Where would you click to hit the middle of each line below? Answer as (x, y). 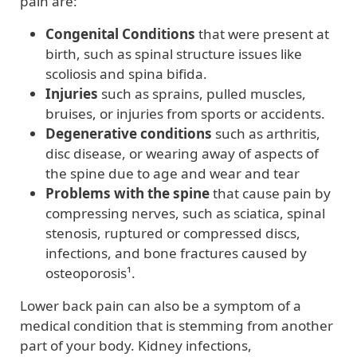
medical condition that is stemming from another (177, 325)
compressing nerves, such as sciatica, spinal (185, 213)
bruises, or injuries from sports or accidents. (185, 113)
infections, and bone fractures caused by (176, 253)
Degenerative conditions (129, 133)
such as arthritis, (266, 133)
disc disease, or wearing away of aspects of (182, 153)
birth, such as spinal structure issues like (174, 53)
